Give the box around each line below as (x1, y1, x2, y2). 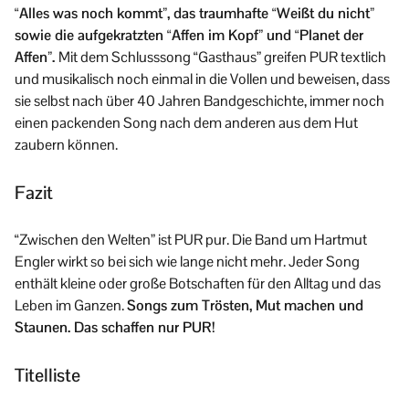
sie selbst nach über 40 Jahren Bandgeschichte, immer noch (15, 90, 384, 110)
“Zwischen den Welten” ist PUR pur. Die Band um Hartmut (15, 229, 367, 249)
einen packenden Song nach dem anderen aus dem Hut (15, 112, 358, 132)
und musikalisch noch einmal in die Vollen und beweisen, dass (15, 68, 390, 89)
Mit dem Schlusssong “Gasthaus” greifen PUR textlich (58, 47, 386, 67)
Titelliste (15, 362, 80, 387)
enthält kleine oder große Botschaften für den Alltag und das (15, 273, 381, 293)
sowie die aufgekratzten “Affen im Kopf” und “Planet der (15, 25, 363, 45)
